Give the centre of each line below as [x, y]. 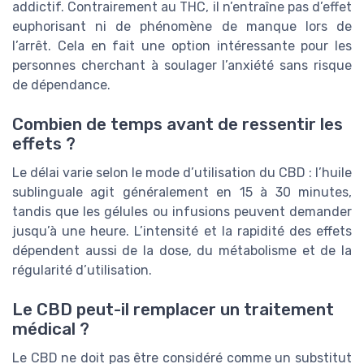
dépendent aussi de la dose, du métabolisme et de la [182, 250]
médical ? [51, 329]
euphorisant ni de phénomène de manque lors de [182, 26]
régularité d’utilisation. [82, 270]
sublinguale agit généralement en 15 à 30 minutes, [182, 192]
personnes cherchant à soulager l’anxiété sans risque [182, 65]
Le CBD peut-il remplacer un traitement [173, 310]
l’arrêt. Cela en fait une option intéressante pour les [182, 45]
